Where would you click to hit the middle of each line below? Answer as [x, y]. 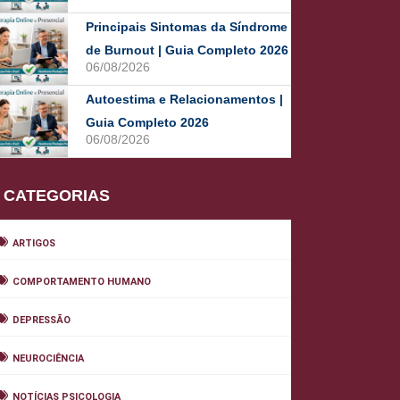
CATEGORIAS [57, 196]
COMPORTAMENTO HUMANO [82, 282]
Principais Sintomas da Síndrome [187, 27]
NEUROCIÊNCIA [48, 358]
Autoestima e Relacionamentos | [184, 99]
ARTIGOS [34, 243]
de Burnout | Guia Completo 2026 [187, 50]
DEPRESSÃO [42, 320]
